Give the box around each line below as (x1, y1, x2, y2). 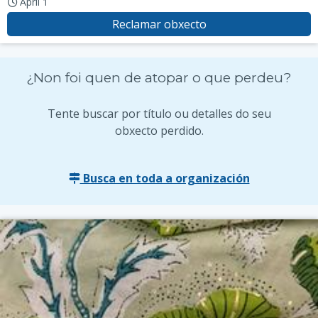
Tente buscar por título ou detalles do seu (47, 106, 271, 121)
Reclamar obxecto (111, 16, 207, 32)
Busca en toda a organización (79, 170, 250, 186)
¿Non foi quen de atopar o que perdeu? (26, 70, 292, 86)
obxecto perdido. (114, 123, 204, 138)
